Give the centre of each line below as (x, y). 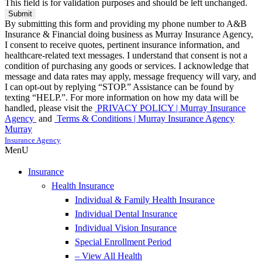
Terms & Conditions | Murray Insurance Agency (144, 118)
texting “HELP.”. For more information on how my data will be (122, 97)
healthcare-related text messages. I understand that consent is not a (126, 55)
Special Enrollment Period (123, 242)
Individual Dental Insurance (126, 213)
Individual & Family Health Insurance (145, 199)
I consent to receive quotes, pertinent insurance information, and (122, 44)
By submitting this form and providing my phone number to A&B (126, 23)
